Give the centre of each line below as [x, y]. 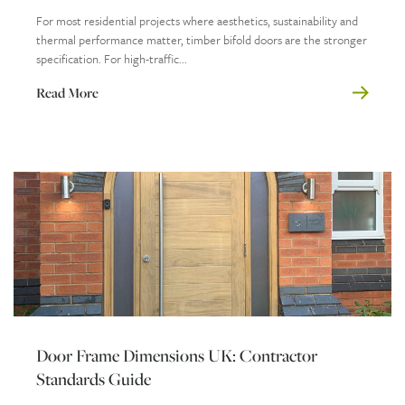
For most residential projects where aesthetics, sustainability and [197, 20]
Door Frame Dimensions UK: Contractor [177, 355]
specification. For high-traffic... [112, 58]
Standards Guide [94, 378]
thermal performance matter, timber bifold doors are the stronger [202, 39]
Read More [67, 92]
